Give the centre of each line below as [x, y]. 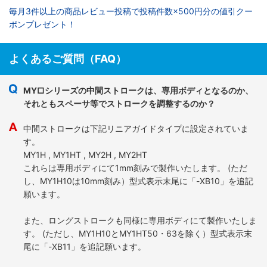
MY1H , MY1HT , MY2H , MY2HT [85, 154]
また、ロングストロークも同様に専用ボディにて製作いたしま [140, 220]
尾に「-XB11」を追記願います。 [85, 246]
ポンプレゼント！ [42, 24]
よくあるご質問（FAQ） [68, 58]
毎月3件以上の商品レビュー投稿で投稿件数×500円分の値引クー [131, 11]
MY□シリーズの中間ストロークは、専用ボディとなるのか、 [138, 90]
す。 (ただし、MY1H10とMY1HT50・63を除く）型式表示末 [138, 233]
